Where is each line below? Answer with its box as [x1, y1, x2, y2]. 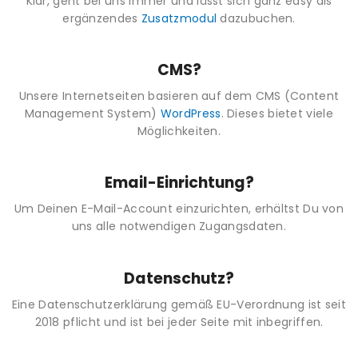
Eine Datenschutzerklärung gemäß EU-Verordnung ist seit [11, 296, 347, 312]
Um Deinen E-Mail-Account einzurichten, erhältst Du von [14, 201, 344, 217]
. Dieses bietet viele [221, 105, 333, 122]
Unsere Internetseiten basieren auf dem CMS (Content [18, 88, 340, 105]
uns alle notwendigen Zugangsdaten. [71, 218, 287, 235]
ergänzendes [62, 10, 141, 26]
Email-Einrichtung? [104, 172, 254, 194]
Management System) [25, 105, 161, 122]
